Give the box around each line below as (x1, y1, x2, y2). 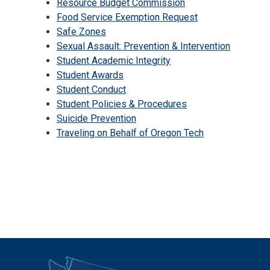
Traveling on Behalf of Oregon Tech (57, 127, 204, 139)
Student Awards (57, 69, 124, 81)
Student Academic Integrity (57, 55, 171, 67)
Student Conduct (57, 84, 126, 96)
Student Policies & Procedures (57, 98, 187, 110)
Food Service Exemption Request (57, 11, 198, 24)
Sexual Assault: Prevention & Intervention (57, 40, 230, 52)
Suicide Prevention (57, 113, 136, 125)
